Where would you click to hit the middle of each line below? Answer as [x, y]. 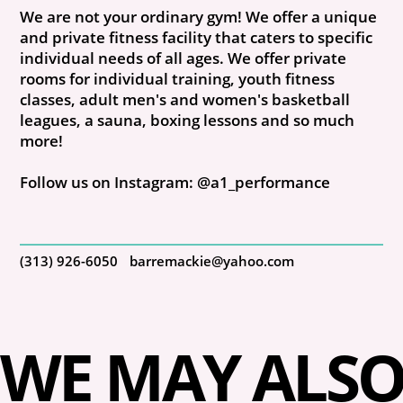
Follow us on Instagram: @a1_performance [175, 182]
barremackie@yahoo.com [211, 260]
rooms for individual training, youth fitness [178, 78]
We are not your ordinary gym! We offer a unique [199, 16]
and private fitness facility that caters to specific [197, 37]
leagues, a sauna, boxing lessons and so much [188, 120]
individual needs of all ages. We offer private [184, 58]
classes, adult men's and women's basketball [185, 99]
